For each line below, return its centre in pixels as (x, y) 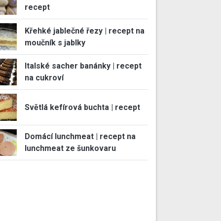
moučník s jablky (55, 42)
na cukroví (44, 78)
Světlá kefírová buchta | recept (82, 107)
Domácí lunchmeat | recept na (80, 137)
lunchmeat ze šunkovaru (70, 148)
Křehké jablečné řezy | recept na (84, 31)
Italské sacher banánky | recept (83, 66)
